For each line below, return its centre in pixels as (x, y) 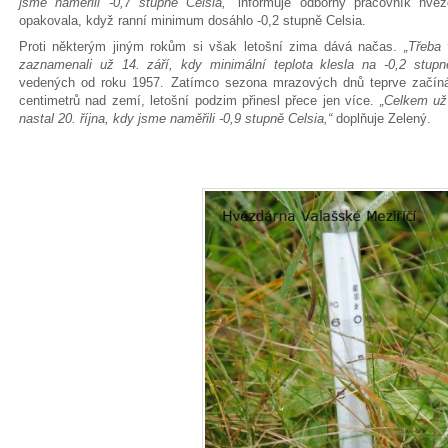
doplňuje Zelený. (387, 118)
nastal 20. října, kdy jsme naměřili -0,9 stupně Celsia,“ (175, 118)
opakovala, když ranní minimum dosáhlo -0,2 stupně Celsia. (192, 20)
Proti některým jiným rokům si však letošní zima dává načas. (211, 46)
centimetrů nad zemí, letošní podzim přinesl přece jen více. (197, 100)
